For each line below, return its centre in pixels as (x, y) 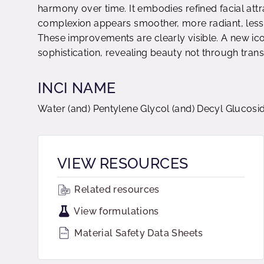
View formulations (115, 211)
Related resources (116, 189)
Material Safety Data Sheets (138, 233)
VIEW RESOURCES (123, 163)
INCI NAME (77, 88)
